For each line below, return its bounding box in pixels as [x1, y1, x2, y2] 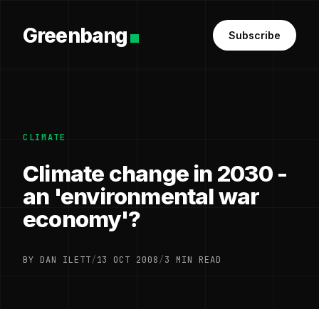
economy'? [23, 206, 140, 233]
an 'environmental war [23, 183, 260, 210]
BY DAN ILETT [23, 254, 91, 266]
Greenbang [23, 23, 128, 48]
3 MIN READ [164, 254, 221, 266]
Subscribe [229, 29, 281, 41]
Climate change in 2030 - [23, 160, 288, 187]
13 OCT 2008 [96, 254, 159, 266]
